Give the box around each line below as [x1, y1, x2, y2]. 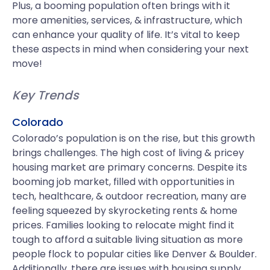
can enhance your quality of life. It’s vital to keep [12, 28, 240, 42]
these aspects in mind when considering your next [12, 42, 249, 56]
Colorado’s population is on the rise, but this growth [12, 131, 255, 145]
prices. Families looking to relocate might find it [12, 218, 234, 232]
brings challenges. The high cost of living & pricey [12, 146, 244, 160]
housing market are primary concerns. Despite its [12, 160, 247, 174]
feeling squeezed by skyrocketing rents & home [12, 204, 237, 218]
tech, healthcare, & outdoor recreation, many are [12, 189, 246, 203]
